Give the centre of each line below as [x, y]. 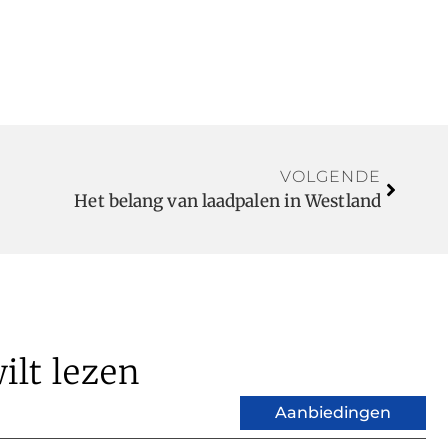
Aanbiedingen [333, 412]
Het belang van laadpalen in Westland [227, 201]
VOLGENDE [330, 177]
